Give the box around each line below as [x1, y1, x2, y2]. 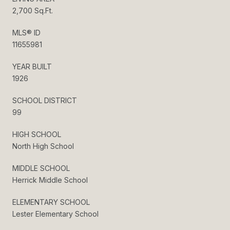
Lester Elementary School [12, 209, 99, 218]
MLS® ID [12, 28, 41, 37]
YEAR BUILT [12, 62, 52, 71]
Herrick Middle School [12, 175, 88, 184]
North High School [12, 141, 74, 150]
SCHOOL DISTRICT [12, 95, 77, 105]
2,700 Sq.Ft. [12, 6, 53, 15]
